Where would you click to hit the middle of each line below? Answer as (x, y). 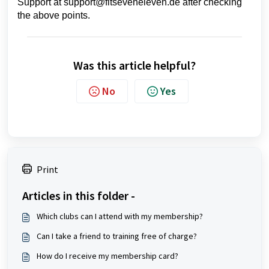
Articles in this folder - (79, 195)
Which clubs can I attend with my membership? (120, 216)
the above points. (54, 15)
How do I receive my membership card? (107, 256)
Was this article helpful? (134, 65)
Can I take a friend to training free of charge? (117, 236)
